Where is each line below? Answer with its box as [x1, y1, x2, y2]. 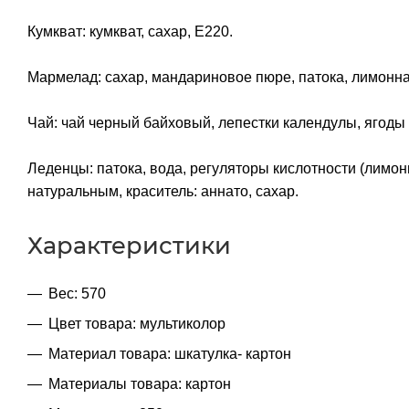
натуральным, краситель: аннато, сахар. [27, 183, 299, 199]
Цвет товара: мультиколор [48, 315, 225, 331]
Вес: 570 [48, 285, 106, 301]
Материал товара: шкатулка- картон [48, 345, 291, 362]
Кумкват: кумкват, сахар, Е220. [27, 23, 233, 39]
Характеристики [27, 230, 231, 259]
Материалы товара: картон [48, 375, 231, 392]
